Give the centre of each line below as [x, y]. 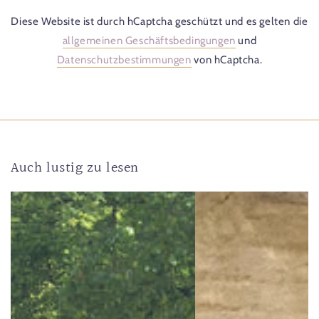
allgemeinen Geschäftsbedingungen [149, 40]
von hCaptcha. [227, 59]
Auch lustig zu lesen [75, 168]
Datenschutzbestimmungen [124, 59]
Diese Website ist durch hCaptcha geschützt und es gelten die [159, 21]
